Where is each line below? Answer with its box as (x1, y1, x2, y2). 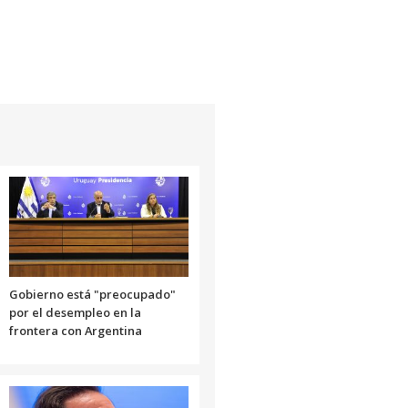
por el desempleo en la (8, 304, 141, 321)
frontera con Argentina (8, 322, 142, 340)
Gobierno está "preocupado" (8, 286, 176, 303)
